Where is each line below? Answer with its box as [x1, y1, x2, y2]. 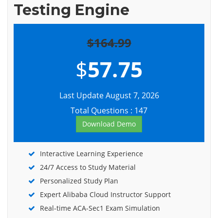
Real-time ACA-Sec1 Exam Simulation [40, 203, 160, 213]
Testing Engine [14, 1, 129, 19]
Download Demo [82, 119, 136, 128]
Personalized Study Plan [40, 176, 118, 185]
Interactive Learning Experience [40, 149, 143, 158]
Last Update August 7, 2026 [59, 90, 159, 101]
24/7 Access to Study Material [40, 163, 136, 172]
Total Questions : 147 [71, 105, 147, 116]
